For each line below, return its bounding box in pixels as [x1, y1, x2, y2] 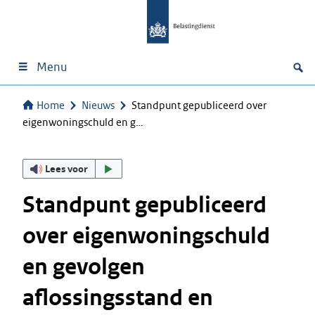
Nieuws [82, 98, 115, 112]
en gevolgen [22, 252, 145, 281]
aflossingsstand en [22, 283, 213, 312]
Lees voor [45, 162, 89, 175]
